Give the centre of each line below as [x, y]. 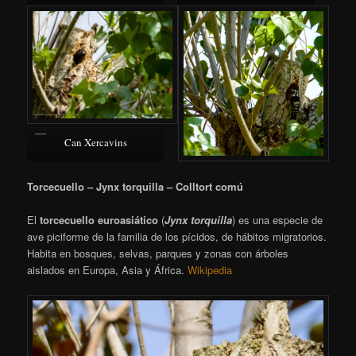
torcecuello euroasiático [99, 220]
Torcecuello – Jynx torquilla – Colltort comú [135, 187]
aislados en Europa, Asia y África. [108, 270]
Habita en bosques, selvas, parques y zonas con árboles [158, 253]
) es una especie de [278, 220]
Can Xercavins [95, 143]
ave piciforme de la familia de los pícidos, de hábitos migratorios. [177, 237]
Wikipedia [210, 270]
